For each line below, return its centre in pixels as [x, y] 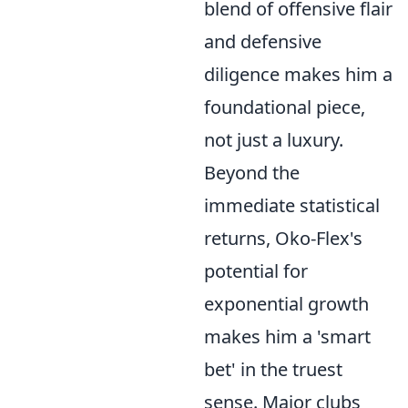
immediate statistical [292, 205]
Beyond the [252, 173]
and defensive [263, 41]
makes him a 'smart [287, 337]
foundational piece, [285, 107]
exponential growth [286, 304]
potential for [256, 271]
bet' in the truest [273, 369]
